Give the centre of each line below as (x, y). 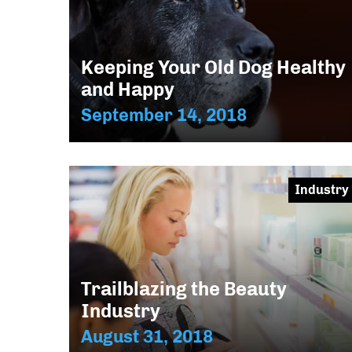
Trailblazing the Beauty (184, 288)
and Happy (128, 89)
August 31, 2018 (147, 336)
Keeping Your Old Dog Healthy (213, 67)
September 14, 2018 (164, 115)
